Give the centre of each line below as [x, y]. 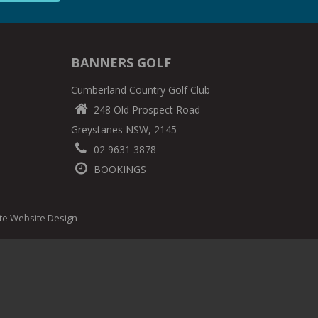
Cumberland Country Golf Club [141, 89]
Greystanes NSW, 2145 [124, 129]
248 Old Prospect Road [146, 109]
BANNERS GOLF [121, 62]
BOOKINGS [119, 169]
